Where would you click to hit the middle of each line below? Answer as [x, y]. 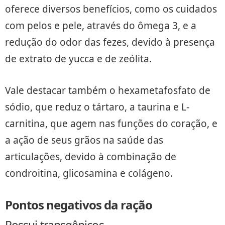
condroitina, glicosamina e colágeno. [89, 173]
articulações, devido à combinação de [91, 156]
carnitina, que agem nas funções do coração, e [111, 123]
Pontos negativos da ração [79, 204]
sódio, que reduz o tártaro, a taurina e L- [97, 107]
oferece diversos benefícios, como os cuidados [111, 9]
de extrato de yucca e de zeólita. [78, 59]
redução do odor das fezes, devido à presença [110, 42]
